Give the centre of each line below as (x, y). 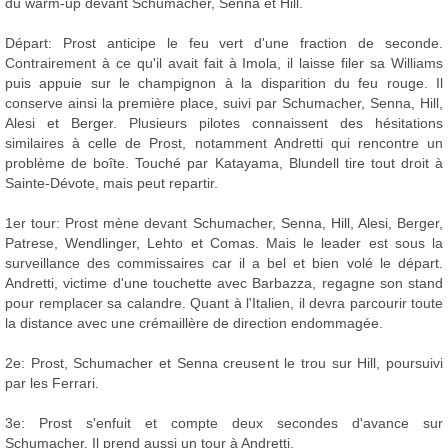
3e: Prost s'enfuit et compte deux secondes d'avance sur (224, 423)
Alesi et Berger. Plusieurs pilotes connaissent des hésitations (224, 123)
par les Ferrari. (52, 383)
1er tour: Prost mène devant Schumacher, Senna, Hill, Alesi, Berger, (224, 223)
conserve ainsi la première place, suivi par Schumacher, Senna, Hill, (224, 103)
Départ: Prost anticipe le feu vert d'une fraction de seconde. (224, 43)
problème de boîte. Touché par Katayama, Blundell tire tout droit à (224, 163)
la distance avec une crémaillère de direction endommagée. (194, 323)
